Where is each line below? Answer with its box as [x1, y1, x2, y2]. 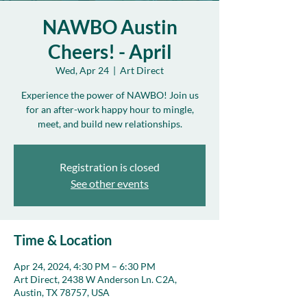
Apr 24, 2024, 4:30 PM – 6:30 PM [14, 260, 156, 272]
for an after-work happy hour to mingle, [25, 103, 194, 115]
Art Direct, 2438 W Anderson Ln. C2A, [14, 273, 177, 285]
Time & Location [14, 232, 112, 248]
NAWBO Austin [42, 15, 177, 38]
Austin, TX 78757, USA [14, 286, 110, 298]
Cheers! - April [47, 40, 172, 63]
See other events [71, 177, 149, 190]
